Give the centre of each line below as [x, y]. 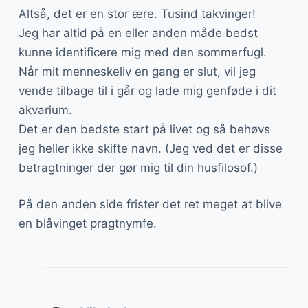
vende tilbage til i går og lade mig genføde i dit [147, 90]
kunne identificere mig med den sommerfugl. [142, 52]
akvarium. [45, 110]
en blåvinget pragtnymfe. [87, 224]
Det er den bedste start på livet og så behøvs [144, 129]
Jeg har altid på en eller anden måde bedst [138, 33]
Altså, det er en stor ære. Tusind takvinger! [137, 13]
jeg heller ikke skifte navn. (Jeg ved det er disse [150, 148]
